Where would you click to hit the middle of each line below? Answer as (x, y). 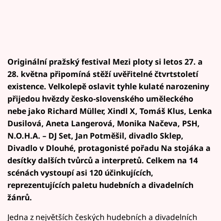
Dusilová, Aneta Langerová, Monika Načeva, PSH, (104, 123)
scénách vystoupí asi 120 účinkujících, (80, 172)
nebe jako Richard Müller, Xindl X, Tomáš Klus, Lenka (110, 111)
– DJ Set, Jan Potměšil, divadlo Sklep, (113, 135)
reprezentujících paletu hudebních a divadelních (100, 185)
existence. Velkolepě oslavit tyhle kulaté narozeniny (108, 86)
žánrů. (20, 197)
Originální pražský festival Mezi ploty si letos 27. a (105, 61)
